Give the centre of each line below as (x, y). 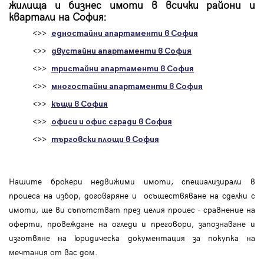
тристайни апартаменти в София (123, 69)
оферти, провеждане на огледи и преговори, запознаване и (132, 224)
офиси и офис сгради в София (112, 122)
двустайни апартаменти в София (121, 51)
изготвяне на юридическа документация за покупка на (132, 238)
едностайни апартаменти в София (125, 34)
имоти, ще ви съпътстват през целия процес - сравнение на (132, 210)
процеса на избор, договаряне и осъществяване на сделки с (132, 196)
